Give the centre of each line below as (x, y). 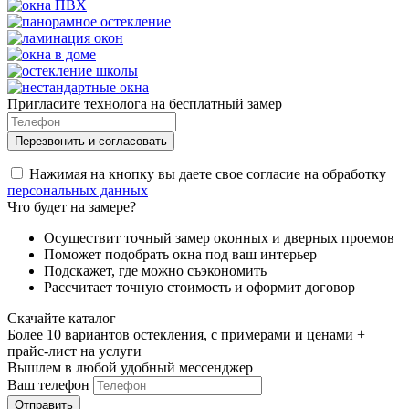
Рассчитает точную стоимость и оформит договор (199, 288)
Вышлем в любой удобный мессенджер (130, 368)
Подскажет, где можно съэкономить (155, 271)
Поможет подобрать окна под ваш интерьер (180, 255)
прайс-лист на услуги (74, 351)
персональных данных (78, 191)
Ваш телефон (48, 385)
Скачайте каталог (62, 319)
